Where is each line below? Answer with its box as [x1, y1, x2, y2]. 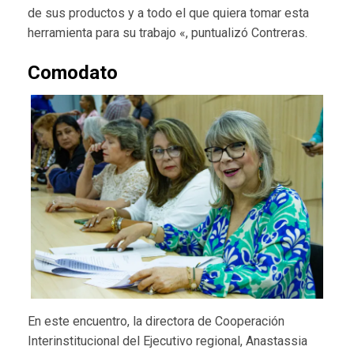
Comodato [28, 61, 118, 84]
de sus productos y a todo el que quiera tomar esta [28, 5, 309, 21]
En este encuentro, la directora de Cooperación [28, 314, 284, 330]
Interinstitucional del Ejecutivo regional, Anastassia [28, 333, 307, 349]
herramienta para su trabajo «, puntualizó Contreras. [28, 24, 307, 40]
